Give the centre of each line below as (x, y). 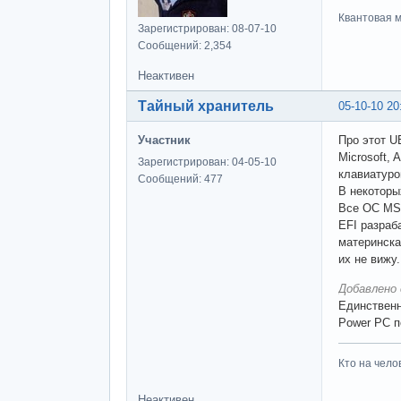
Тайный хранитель (206, 107)
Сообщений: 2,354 (185, 46)
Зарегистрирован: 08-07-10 (207, 29)
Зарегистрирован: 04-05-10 (207, 162)
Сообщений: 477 (180, 179)
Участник (164, 141)
